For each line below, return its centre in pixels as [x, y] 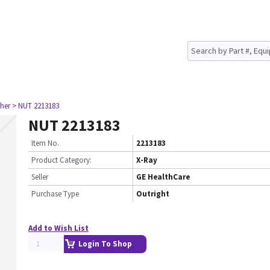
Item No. [45, 143]
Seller [40, 177]
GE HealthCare [163, 177]
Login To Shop [105, 244]
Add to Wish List [58, 228]
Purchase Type [55, 194]
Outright [153, 194]
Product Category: [61, 160]
